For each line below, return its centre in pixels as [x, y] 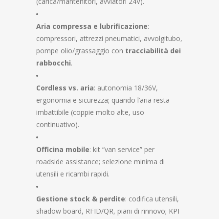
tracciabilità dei [153, 51]
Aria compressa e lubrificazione [92, 26]
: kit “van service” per [122, 149]
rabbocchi [54, 63]
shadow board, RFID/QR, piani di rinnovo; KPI [108, 211]
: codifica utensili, [152, 199]
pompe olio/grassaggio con [81, 51]
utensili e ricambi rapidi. [73, 174]
